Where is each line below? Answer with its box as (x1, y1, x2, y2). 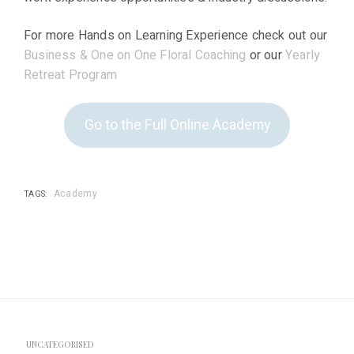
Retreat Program (24, 65, 117, 85)
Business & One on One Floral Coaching (24, 45, 250, 65)
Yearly (285, 45, 321, 65)
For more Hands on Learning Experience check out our (24, 25, 328, 45)
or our (249, 45, 286, 65)
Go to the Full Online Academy (84, 115, 270, 137)
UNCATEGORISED (25, 339, 94, 351)
